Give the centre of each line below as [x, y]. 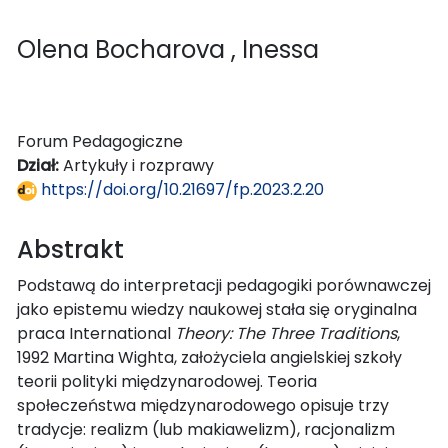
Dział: [40, 165]
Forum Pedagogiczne [100, 141]
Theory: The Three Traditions [286, 333]
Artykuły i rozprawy [138, 165]
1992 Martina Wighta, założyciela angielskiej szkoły [209, 357]
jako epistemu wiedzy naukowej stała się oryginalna [217, 309]
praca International [96, 333]
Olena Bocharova [124, 49]
